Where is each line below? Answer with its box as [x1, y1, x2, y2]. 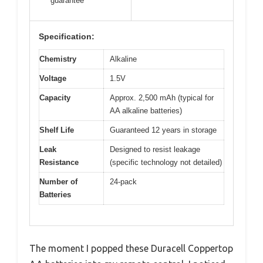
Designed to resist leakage [110, 145, 200, 154]
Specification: [39, 32, 95, 42]
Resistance [39, 158, 79, 167]
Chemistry [39, 55, 76, 64]
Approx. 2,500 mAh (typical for [110, 93, 214, 103]
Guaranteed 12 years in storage [110, 126, 217, 135]
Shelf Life [39, 126, 74, 135]
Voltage [39, 74, 66, 83]
